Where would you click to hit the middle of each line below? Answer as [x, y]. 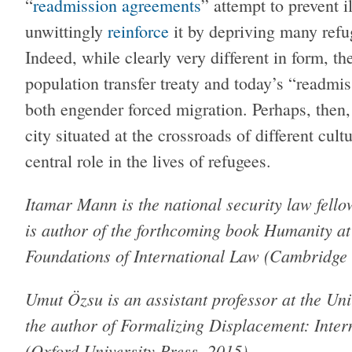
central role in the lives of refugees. [148, 160]
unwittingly [66, 31]
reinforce [138, 31]
